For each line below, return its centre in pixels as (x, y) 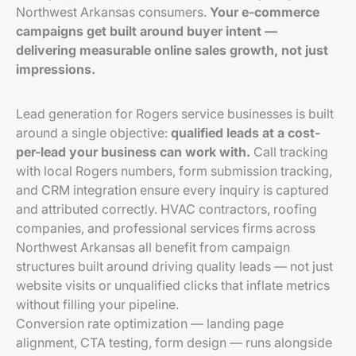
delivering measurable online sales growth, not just (172, 50)
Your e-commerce (265, 12)
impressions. (56, 69)
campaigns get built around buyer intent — (147, 31)
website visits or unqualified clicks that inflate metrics (173, 285)
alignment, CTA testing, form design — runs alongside (174, 342)
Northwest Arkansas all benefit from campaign (153, 247)
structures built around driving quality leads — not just (174, 266)
